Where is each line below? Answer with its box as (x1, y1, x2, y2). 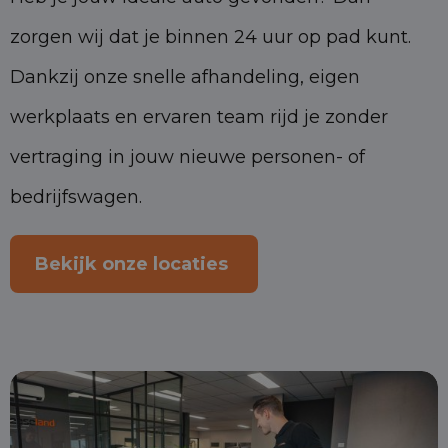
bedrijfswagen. (10, 185, 142, 208)
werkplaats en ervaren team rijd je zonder (10, 105, 388, 128)
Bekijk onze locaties (35, 252, 233, 275)
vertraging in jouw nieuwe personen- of (10, 145, 365, 168)
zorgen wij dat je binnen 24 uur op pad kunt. (10, 25, 411, 48)
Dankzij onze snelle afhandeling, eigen (10, 65, 360, 88)
